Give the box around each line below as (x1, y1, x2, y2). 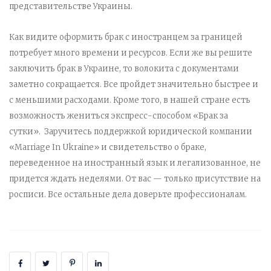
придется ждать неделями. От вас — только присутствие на (9, 174, 261, 184)
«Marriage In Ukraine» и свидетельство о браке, (9, 142, 206, 153)
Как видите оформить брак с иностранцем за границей (9, 32, 243, 43)
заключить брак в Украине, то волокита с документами (9, 64, 239, 74)
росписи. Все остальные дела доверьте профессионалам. (9, 189, 249, 200)
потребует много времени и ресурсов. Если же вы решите (9, 48, 252, 59)
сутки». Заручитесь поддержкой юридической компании (9, 126, 252, 137)
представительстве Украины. (9, 1, 132, 12)
